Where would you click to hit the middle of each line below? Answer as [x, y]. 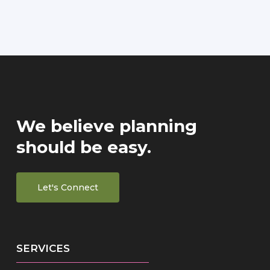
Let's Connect [67, 187]
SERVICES [43, 248]
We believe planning [106, 126]
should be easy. [83, 147]
